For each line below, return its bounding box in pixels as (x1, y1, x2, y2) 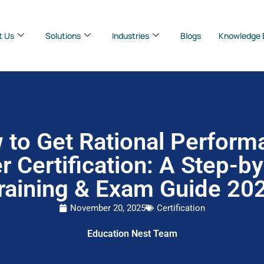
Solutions (45, 29, 81, 41)
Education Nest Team (87, 227, 177, 239)
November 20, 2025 (70, 202, 146, 213)
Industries (112, 29, 149, 41)
